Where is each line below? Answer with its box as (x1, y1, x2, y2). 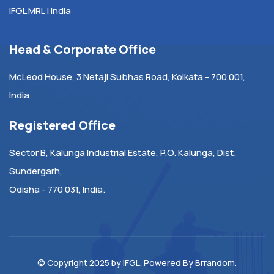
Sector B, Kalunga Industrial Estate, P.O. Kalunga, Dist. (9, 146, 236, 159)
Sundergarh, (9, 164, 62, 177)
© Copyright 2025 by (37, 256, 123, 268)
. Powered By (140, 256, 195, 268)
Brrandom (195, 256, 235, 268)
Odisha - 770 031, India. (9, 182, 105, 196)
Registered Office (9, 116, 116, 133)
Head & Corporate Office (9, 40, 156, 57)
